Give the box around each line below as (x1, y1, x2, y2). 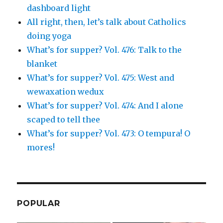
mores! (27, 142, 55, 152)
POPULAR (17, 198, 60, 208)
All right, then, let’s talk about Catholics (27, 16, 187, 27)
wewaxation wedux (27, 86, 105, 97)
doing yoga (27, 30, 72, 41)
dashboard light (27, 2, 91, 13)
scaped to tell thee (27, 114, 101, 124)
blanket (27, 58, 58, 69)
